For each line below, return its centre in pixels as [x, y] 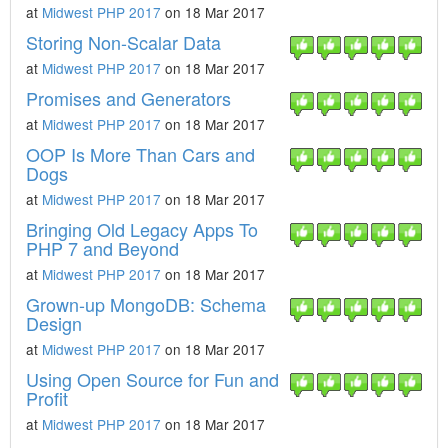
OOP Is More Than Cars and [140, 154]
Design [54, 323]
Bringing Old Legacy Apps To [142, 229]
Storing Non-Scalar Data [123, 42]
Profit [47, 398]
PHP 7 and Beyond [102, 248]
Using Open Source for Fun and [152, 379]
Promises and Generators [128, 98]
